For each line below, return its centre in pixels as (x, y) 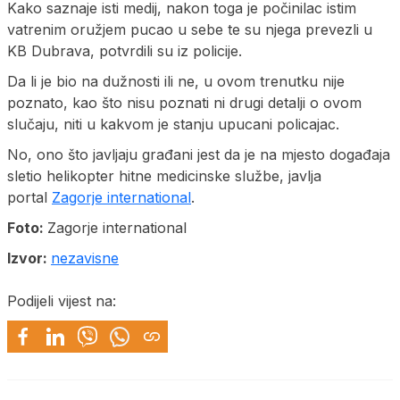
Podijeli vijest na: (62, 300)
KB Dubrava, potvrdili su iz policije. (125, 50)
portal (29, 197)
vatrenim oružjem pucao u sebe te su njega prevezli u (190, 29)
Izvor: (29, 258)
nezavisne (85, 258)
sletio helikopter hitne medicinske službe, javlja (164, 175)
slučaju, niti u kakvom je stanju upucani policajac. (173, 124)
